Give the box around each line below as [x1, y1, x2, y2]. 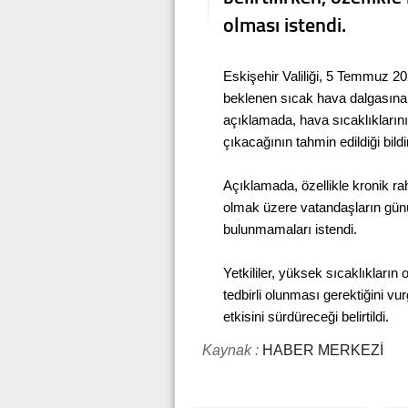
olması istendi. [223, 10, 346, 38]
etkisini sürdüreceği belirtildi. [223, 309, 389, 324]
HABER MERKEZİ [259, 342, 383, 358]
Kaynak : [202, 342, 259, 358]
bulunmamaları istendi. [223, 221, 357, 237]
